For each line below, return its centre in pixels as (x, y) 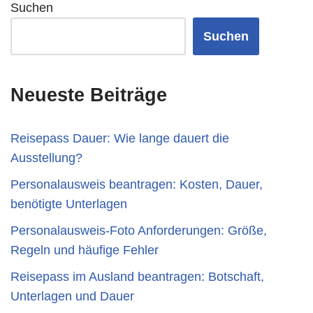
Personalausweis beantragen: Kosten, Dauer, (137, 184)
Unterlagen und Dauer (72, 296)
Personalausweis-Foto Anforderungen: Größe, (139, 231)
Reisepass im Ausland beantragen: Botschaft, (137, 277)
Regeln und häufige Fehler (85, 250)
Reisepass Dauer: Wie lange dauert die (120, 138)
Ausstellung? (46, 158)
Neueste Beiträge (89, 95)
